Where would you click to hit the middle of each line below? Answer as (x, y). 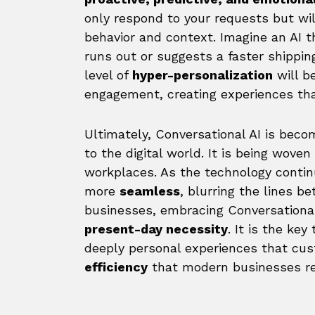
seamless (150, 191)
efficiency (116, 267)
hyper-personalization (202, 75)
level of (108, 75)
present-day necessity (156, 229)
